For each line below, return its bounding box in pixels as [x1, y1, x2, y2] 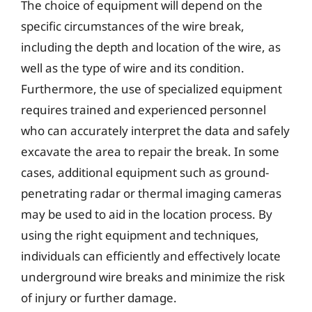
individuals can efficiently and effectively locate [21, 247, 281, 264]
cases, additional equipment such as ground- [21, 164, 269, 180]
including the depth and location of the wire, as [21, 38, 281, 55]
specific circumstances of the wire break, [21, 17, 244, 34]
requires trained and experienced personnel [21, 101, 266, 118]
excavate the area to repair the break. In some [21, 143, 279, 159]
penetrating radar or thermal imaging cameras [21, 185, 281, 201]
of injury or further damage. [21, 289, 177, 306]
